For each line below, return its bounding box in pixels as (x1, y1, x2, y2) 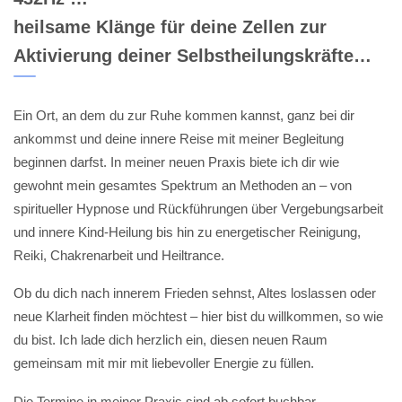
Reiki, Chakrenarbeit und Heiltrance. (13, 247, 224, 263)
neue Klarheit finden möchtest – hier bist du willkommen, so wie (13, 309, 383, 325)
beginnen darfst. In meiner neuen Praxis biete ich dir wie (13, 153, 339, 170)
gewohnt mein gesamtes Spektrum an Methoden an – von (13, 177, 352, 193)
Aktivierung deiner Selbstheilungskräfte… (13, 45, 371, 66)
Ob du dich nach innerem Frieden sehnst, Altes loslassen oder (13, 285, 376, 301)
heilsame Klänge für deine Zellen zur (13, 16, 327, 37)
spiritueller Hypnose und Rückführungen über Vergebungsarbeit (13, 200, 383, 216)
